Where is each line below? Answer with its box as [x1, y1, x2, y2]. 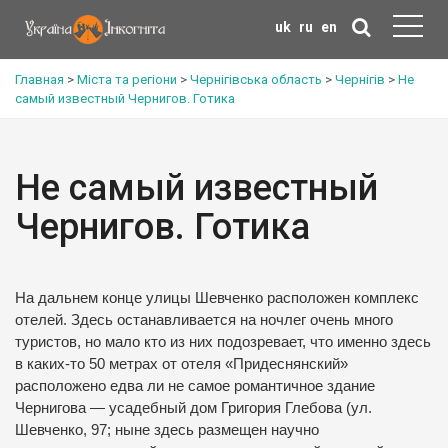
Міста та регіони [77, 72, 177, 87]
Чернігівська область [190, 72, 322, 87]
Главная [15, 72, 64, 87]
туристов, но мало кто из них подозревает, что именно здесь [15, 334, 431, 350]
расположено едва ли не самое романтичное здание [15, 378, 375, 394]
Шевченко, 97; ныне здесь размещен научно [15, 422, 319, 438]
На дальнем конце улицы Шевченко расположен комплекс [15, 290, 419, 306]
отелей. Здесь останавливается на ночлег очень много [15, 312, 393, 328]
